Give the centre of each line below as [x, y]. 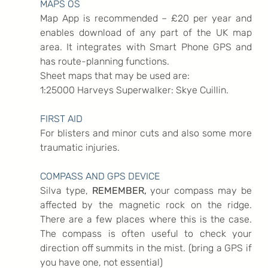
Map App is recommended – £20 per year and [146, 18]
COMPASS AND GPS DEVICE [100, 176]
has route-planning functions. [104, 61]
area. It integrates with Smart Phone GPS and [146, 47]
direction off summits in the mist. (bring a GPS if [146, 248]
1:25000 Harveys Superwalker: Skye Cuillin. [134, 90]
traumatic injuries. [80, 147]
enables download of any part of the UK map [146, 32]
